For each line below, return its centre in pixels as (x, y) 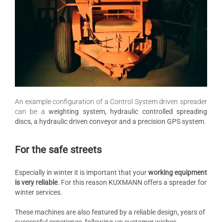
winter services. (39, 193)
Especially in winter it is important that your (82, 173)
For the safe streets (58, 150)
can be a (32, 112)
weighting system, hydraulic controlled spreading (128, 112)
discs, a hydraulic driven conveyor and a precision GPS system (110, 122)
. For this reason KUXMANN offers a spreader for (132, 183)
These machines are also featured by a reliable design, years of (110, 212)
